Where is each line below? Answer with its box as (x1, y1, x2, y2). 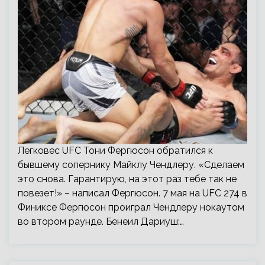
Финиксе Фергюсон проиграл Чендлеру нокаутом (18, 202, 244, 213)
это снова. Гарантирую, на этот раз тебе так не (18, 173, 237, 185)
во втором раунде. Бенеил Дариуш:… (18, 216, 184, 227)
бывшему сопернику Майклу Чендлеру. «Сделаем (18, 159, 244, 170)
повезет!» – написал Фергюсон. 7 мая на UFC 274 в (18, 188, 247, 199)
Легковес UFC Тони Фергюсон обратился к (18, 145, 213, 156)
